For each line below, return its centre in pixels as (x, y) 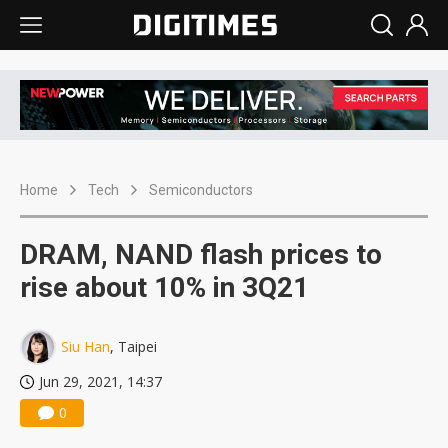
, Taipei (133, 347)
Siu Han (85, 347)
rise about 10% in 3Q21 (164, 288)
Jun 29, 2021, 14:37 (100, 382)
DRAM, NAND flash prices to (201, 255)
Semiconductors (201, 190)
